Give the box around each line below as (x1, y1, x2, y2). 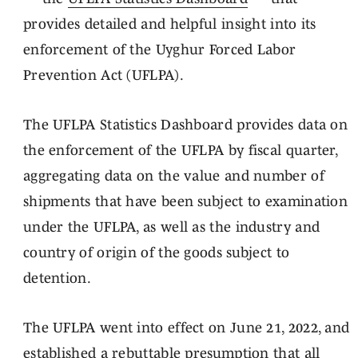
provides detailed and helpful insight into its (22, 16, 316, 32)
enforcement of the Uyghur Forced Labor (22, 42, 296, 58)
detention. (22, 270, 91, 286)
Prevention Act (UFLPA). (22, 67, 184, 83)
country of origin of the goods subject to (22, 245, 290, 261)
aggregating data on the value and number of (22, 168, 324, 184)
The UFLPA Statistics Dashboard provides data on (22, 117, 348, 133)
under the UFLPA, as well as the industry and (22, 219, 320, 235)
